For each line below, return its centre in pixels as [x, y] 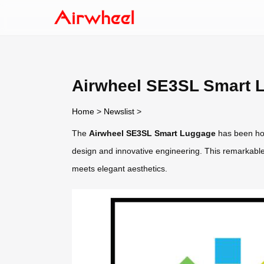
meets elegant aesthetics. [120, 168]
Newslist [119, 111]
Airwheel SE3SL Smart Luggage [152, 133]
